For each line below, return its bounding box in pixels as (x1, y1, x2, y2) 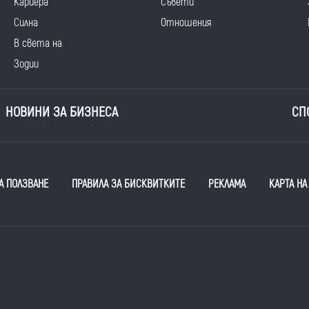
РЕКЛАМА (208, 177, 246, 192)
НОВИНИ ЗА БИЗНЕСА (6, 103, 119, 121)
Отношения (160, 16, 211, 30)
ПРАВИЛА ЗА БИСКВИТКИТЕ (71, 177, 185, 192)
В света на (13, 37, 62, 51)
